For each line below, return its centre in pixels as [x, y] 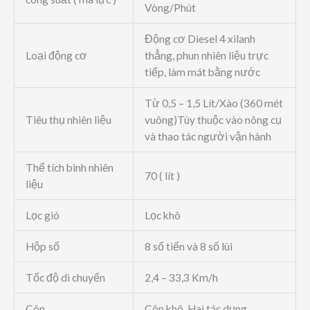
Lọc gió [42, 216]
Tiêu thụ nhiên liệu [68, 120]
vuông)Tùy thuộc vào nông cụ [213, 120]
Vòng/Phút [170, 8]
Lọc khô [162, 216]
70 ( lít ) [162, 176]
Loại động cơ [56, 56]
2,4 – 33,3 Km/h [181, 278]
